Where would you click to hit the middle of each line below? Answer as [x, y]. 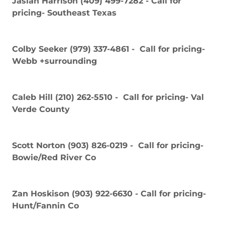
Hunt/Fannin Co [45, 205]
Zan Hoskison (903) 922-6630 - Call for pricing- [109, 193]
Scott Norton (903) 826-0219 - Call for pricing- [108, 145]
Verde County [41, 109]
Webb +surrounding [54, 61]
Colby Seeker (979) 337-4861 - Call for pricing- [108, 49]
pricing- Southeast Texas [64, 13]
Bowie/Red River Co [54, 157]
